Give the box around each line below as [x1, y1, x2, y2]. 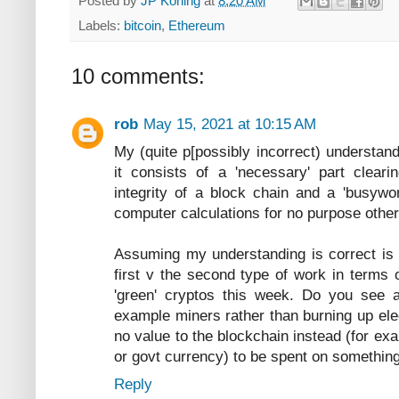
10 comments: [71, 64, 205, 89]
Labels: [78, 18, 124, 34]
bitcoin [124, 18, 161, 34]
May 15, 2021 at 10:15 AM [143, 116, 316, 134]
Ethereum [168, 18, 225, 34]
